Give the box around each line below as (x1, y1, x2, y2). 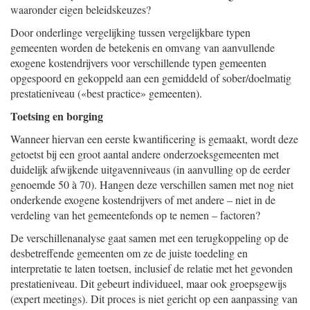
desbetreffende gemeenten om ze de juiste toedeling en (10, 246, 248, 260)
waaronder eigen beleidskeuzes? (10, 2, 151, 17)
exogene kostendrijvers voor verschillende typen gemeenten (10, 55, 266, 70)
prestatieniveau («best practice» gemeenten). (10, 86, 202, 100)
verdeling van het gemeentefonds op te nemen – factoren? (10, 208, 260, 222)
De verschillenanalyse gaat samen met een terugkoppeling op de (10, 230, 289, 245)
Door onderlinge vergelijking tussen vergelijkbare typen (10, 25, 250, 39)
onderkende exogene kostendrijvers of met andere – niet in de (10, 192, 275, 207)
